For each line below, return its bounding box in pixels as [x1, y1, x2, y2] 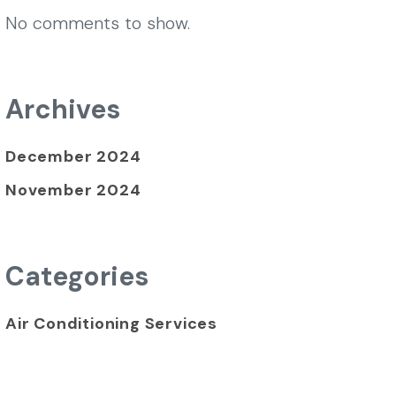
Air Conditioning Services [5, 312, 217, 334]
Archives [5, 91, 120, 126]
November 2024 [5, 179, 141, 201]
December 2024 [5, 145, 141, 167]
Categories [5, 258, 148, 293]
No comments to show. [5, 11, 190, 34]
